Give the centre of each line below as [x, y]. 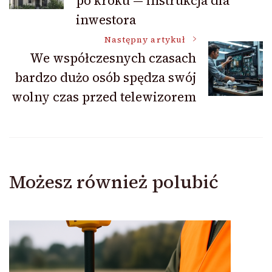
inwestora [106, 20]
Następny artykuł [145, 40]
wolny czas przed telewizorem [104, 97]
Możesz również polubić [114, 182]
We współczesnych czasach [113, 58]
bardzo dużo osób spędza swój [106, 78]
